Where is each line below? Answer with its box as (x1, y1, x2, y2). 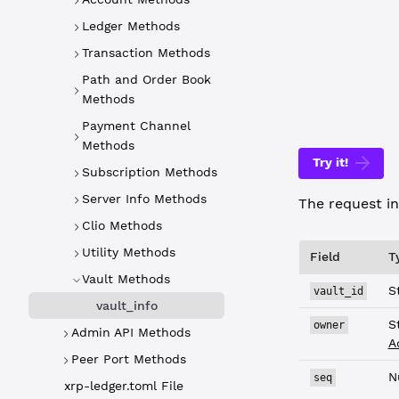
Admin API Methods (71, 325, 191, 339)
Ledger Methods (82, 19, 180, 33)
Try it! (312, 155, 348, 169)
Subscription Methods (82, 165, 217, 179)
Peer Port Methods (71, 352, 186, 366)
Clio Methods (82, 218, 162, 232)
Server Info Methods (82, 191, 207, 206)
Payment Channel (82, 118, 191, 133)
